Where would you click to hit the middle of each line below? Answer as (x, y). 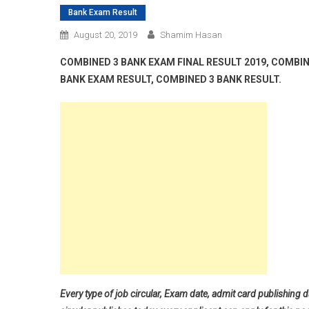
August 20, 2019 (106, 35)
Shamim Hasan (191, 35)
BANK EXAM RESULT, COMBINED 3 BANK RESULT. (171, 79)
